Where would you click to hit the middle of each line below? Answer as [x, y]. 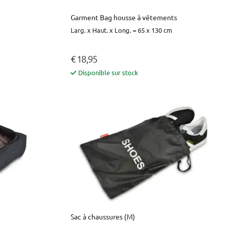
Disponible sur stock [108, 72]
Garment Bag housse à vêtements [124, 17]
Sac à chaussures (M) [103, 216]
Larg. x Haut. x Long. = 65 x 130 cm [121, 30]
